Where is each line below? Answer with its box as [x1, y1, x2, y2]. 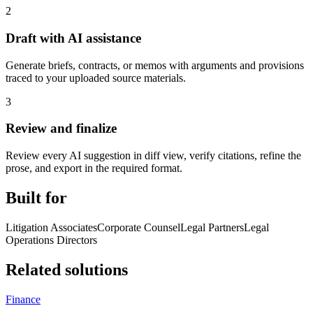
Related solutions [6, 260, 128, 279]
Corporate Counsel [97, 221, 180, 233]
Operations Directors [6, 233, 97, 246]
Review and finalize [6, 121, 117, 136]
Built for [6, 189, 67, 207]
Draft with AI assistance [6, 30, 141, 45]
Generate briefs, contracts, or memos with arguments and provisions [6, 59, 304, 71]
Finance [6, 293, 41, 305]
